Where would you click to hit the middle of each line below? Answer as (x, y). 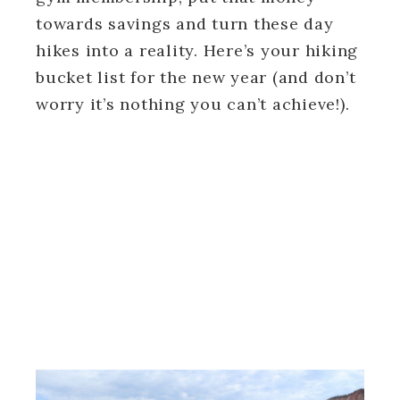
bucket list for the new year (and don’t (196, 77)
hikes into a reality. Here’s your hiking (197, 50)
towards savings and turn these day (185, 23)
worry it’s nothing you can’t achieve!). (193, 104)
